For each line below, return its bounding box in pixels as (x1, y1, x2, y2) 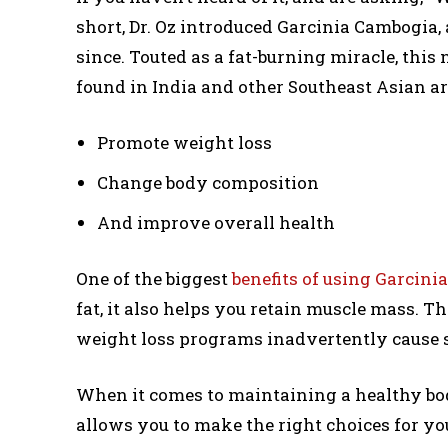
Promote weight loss (97, 130, 272, 154)
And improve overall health (97, 210, 335, 234)
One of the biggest (76, 266, 232, 290)
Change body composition (97, 170, 319, 194)
